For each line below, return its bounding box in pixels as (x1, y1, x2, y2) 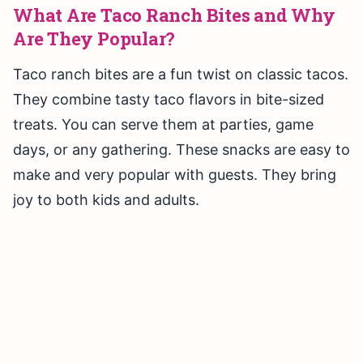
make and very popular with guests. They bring (13, 166, 336, 184)
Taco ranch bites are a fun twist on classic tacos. (13, 66, 348, 83)
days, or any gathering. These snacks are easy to (13, 141, 350, 159)
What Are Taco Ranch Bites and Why (13, 3, 335, 28)
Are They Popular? (13, 27, 176, 51)
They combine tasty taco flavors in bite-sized (13, 91, 324, 109)
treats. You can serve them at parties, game (13, 116, 314, 134)
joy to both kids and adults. (13, 191, 199, 209)
